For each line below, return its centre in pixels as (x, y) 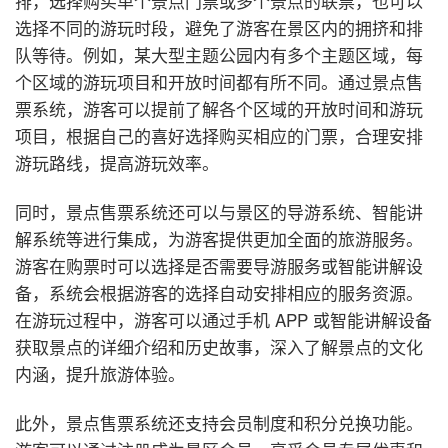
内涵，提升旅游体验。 (100, 373)
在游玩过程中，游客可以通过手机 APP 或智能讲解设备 (223, 319)
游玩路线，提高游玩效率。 (117, 162)
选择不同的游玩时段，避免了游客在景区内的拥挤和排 (219, 27)
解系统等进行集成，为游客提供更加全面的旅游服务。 (219, 238)
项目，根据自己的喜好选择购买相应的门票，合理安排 (219, 135)
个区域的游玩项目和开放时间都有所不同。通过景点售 (219, 81)
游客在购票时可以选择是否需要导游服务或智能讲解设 (219, 265)
